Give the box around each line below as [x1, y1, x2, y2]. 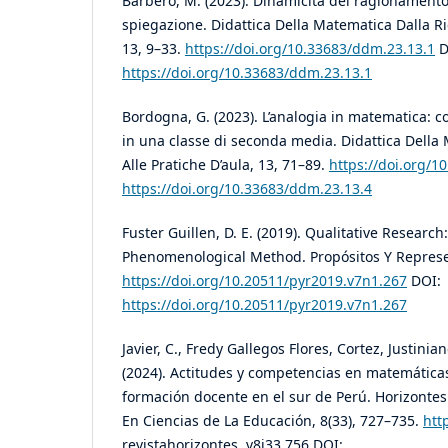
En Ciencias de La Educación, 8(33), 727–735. [122, 410, 423, 430]
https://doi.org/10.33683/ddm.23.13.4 [122, 178, 372, 198]
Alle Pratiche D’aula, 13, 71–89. [122, 154, 329, 174]
